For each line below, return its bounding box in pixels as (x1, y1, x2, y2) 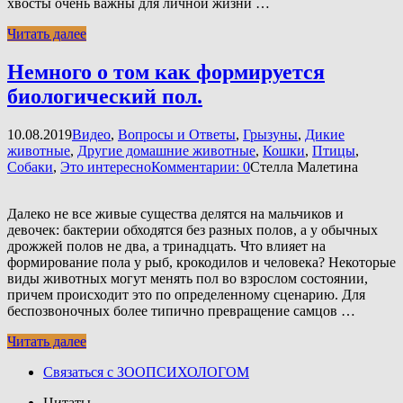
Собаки (7, 158, 53, 175)
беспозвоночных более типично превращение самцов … (7, 302, 355, 318)
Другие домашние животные (77, 142, 255, 158)
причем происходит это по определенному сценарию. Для (7, 286, 365, 302)
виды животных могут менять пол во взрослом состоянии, (7, 270, 368, 286)
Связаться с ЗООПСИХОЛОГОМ (43, 363, 249, 380)
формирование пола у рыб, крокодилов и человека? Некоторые (7, 254, 396, 270)
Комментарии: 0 (151, 158, 250, 175)
